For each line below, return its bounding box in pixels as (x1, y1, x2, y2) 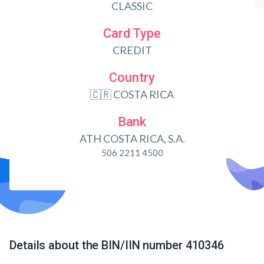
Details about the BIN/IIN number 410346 (9, 238, 225, 252)
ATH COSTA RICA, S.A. (79, 132, 185, 145)
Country (109, 70, 155, 85)
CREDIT (112, 44, 152, 57)
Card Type (103, 26, 161, 41)
